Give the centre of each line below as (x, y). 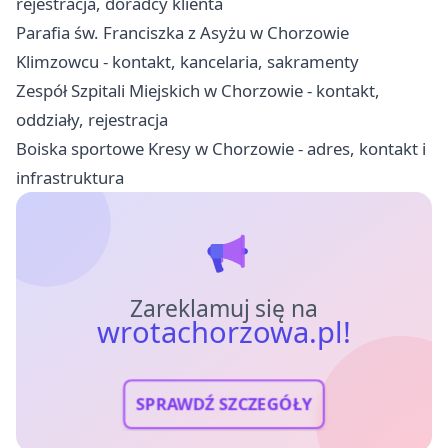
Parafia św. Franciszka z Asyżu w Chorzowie (182, 32)
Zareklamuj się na (224, 308)
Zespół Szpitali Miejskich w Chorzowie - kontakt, (198, 90)
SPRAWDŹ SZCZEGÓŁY (224, 404)
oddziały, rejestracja (92, 119)
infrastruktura (70, 177)
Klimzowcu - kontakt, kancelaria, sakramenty (187, 61)
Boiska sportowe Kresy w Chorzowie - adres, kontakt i (221, 148)
